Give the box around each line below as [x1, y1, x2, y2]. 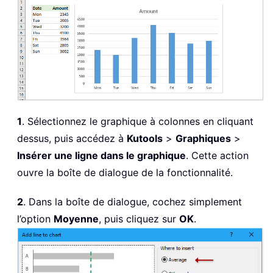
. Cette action [186, 149, 249, 161]
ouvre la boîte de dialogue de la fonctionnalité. [17, 166, 233, 179]
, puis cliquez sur [99, 212, 179, 225]
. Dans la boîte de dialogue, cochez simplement [23, 195, 242, 208]
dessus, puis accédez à [17, 132, 127, 144]
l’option [17, 212, 54, 225]
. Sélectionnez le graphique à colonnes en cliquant [22, 115, 253, 127]
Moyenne [54, 212, 99, 225]
